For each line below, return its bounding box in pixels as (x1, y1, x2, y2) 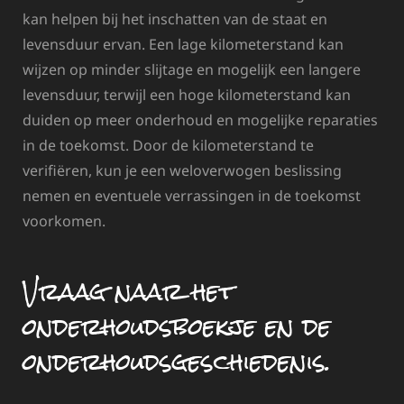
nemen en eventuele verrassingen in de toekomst (23, 185, 361, 206)
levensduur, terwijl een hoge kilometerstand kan (23, 84, 351, 105)
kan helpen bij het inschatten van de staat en (23, 8, 327, 29)
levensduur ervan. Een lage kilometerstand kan (23, 33, 344, 54)
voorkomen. (23, 210, 106, 231)
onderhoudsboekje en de (23, 300, 331, 352)
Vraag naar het (23, 265, 234, 317)
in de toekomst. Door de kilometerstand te (23, 134, 314, 155)
